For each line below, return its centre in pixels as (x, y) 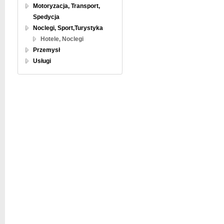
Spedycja (46, 17)
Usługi (42, 61)
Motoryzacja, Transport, (66, 6)
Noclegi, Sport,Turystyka (68, 28)
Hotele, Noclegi (62, 39)
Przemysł (46, 50)
